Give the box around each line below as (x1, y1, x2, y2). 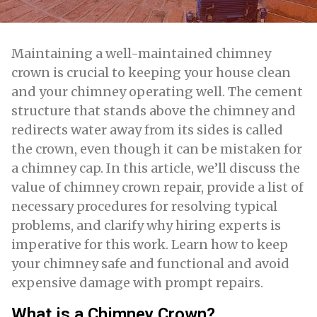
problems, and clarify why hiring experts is (11, 217, 281, 234)
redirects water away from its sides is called (11, 122, 283, 138)
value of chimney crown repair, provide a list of (11, 179, 304, 195)
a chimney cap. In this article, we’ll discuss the (11, 160, 300, 176)
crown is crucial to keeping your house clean (11, 64, 291, 81)
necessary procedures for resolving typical (11, 198, 277, 214)
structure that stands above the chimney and (11, 103, 296, 119)
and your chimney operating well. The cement (11, 83, 303, 100)
